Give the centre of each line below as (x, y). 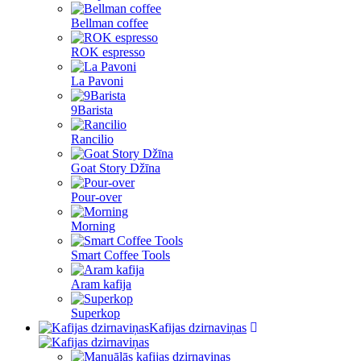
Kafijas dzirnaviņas (198, 328)
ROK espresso (108, 52)
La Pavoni (97, 81)
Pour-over (96, 197)
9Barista (92, 110)
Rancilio (92, 139)
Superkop (95, 313)
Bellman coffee (110, 23)
